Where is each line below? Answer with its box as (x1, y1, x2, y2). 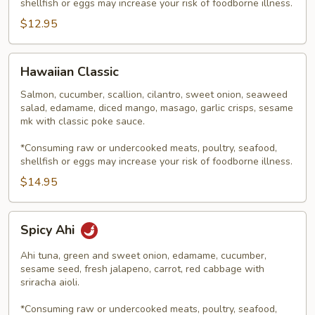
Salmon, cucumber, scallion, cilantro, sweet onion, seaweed (20, 88, 288, 101)
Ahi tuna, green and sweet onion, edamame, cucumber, (20, 249, 266, 262)
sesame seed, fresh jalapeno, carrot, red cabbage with (20, 262, 264, 276)
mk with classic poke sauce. (20, 115, 145, 128)
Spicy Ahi (20, 221, 78, 239)
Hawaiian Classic (20, 63, 119, 80)
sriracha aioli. (20, 276, 79, 289)
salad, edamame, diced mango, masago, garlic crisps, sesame (20, 101, 293, 115)
